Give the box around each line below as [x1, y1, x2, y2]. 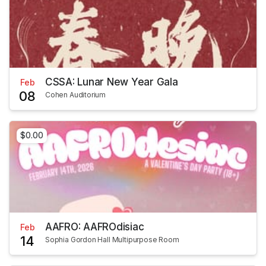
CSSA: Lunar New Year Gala [45, 75, 178, 88]
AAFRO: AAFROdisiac [45, 221, 144, 233]
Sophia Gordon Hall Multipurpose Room [45, 235, 179, 245]
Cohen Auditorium [45, 90, 106, 99]
